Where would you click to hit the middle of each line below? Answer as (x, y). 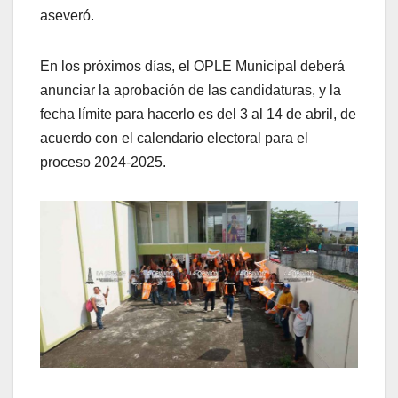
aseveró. (67, 15)
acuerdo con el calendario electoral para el (174, 138)
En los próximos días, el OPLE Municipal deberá (192, 66)
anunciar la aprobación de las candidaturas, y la (191, 90)
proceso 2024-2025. (103, 162)
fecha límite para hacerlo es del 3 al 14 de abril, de (198, 114)
